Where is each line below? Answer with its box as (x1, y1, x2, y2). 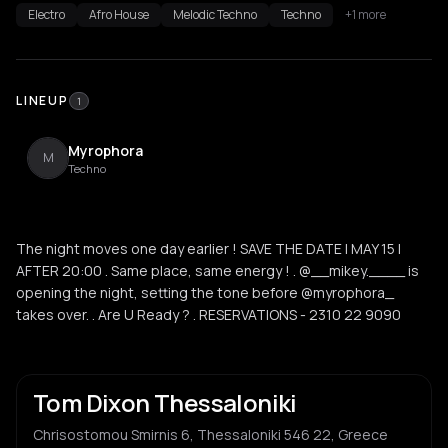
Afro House (89, 6, 149, 23)
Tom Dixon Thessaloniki (33, 386, 297, 419)
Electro (28, 6, 65, 23)
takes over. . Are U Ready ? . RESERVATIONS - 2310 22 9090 (16, 305, 401, 324)
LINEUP (16, 92, 69, 109)
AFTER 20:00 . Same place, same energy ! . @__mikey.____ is (16, 261, 419, 280)
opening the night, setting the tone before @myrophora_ (16, 283, 394, 302)
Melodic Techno (173, 6, 257, 23)
